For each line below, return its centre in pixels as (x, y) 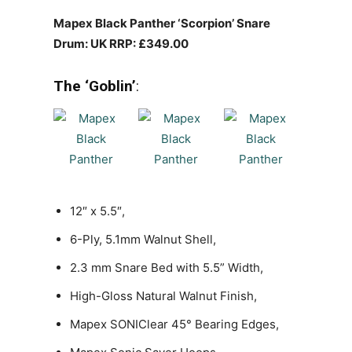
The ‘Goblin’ (95, 86)
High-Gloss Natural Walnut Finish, (163, 296)
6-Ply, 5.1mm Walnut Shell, (143, 240)
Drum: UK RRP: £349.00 (121, 44)
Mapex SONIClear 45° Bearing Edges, (174, 324)
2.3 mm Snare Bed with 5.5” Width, (167, 268)
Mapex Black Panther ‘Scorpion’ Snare (162, 24)
